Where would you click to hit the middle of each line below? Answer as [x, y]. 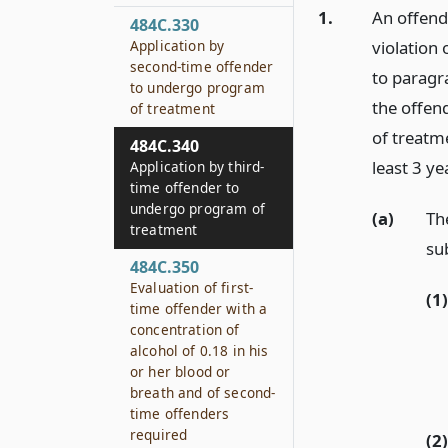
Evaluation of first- [192, 287]
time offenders [180, 413]
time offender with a [199, 308]
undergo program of [197, 208]
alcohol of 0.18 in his [199, 350]
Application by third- [197, 166]
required [159, 434]
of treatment [172, 108]
